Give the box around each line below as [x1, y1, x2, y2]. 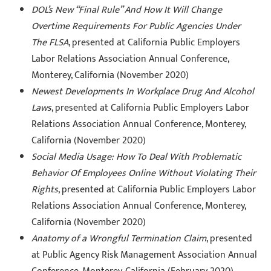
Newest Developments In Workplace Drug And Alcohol [31, 83, 255, 100]
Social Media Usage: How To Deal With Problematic [31, 148, 242, 165]
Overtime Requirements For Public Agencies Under [31, 18, 241, 34]
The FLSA [31, 34, 69, 51]
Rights [31, 181, 59, 198]
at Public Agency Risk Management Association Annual [31, 246, 258, 263]
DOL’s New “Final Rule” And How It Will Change [31, 1, 223, 18]
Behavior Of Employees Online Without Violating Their [31, 165, 256, 181]
